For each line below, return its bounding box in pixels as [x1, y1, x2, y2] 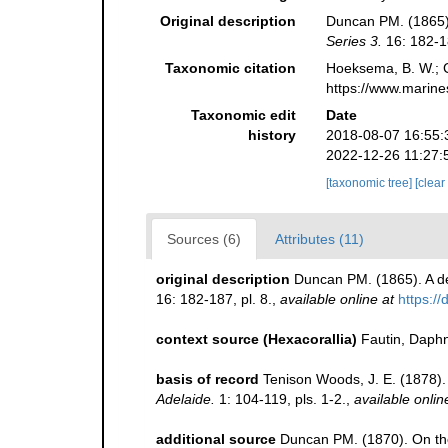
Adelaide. [156, 391, 215, 408]
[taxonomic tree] [325, 176, 415, 191]
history [247, 127, 296, 144]
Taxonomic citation [164, 60, 296, 77]
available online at [280, 291, 394, 308]
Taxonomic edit [190, 107, 296, 124]
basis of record [156, 371, 259, 388]
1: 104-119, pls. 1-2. [215, 391, 346, 408]
